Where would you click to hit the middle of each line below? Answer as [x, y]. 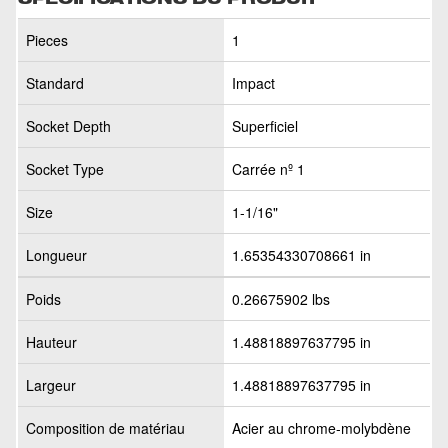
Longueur [56, 255]
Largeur [51, 385]
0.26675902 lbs [281, 299]
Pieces [47, 40]
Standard [55, 83]
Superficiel [265, 126]
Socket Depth [68, 126]
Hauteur [51, 342]
